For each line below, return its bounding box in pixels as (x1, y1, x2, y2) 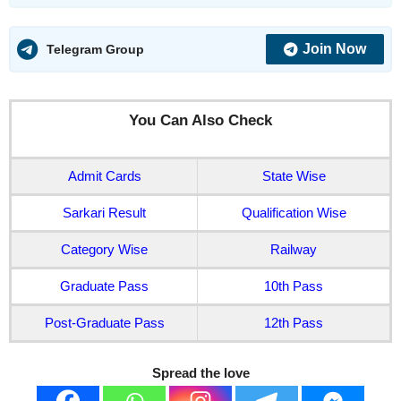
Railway (270, 242, 317, 258)
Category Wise (61, 242, 148, 258)
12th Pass (264, 315, 323, 331)
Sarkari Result (63, 205, 146, 221)
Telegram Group (47, 41, 144, 56)
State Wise (261, 168, 326, 184)
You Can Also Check (129, 112, 272, 130)
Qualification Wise (241, 205, 346, 221)
